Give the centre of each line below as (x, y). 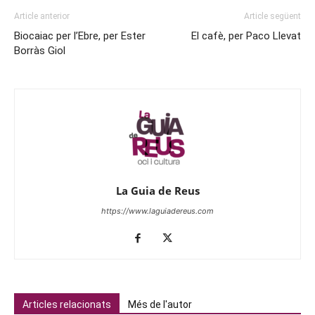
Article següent (272, 16)
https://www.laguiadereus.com (157, 211)
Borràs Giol (40, 51)
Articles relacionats (67, 304)
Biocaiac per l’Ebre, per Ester (80, 36)
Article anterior (42, 16)
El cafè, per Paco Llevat (246, 36)
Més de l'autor (160, 304)
